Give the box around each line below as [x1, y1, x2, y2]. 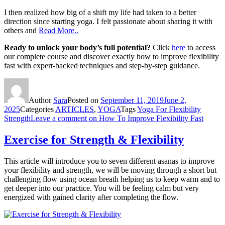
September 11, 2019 [100, 96, 164, 105]
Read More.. [39, 26, 78, 35]
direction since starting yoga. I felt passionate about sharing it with [4, 17, 212, 26]
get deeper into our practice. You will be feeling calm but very [4, 183, 199, 192]
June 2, [164, 96, 186, 105]
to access [185, 43, 215, 52]
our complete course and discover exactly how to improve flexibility [4, 52, 219, 61]
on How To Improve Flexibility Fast [87, 114, 203, 123]
